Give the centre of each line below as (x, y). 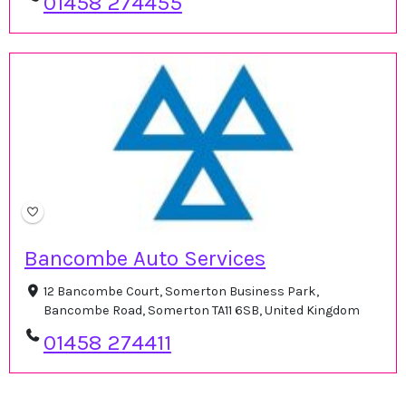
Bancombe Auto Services (145, 258)
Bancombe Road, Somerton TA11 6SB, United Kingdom (201, 310)
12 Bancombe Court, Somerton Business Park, (181, 291)
